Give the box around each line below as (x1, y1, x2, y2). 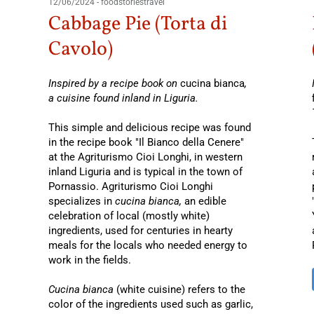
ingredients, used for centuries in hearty (48, 224, 233, 237)
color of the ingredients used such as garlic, (48, 297, 253, 310)
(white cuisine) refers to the (113, 282, 245, 296)
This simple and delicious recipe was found (48, 121, 251, 134)
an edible (184, 194, 226, 207)
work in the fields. (48, 253, 131, 266)
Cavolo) (48, 35, 113, 63)
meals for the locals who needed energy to (48, 238, 247, 252)
